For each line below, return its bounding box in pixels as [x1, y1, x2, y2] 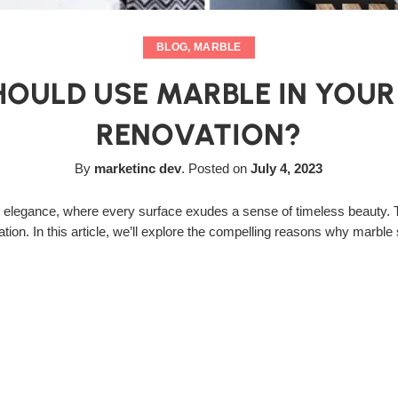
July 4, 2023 [251, 162, 323, 177]
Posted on [185, 162, 251, 177]
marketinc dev [94, 162, 182, 177]
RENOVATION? [96, 116, 302, 153]
